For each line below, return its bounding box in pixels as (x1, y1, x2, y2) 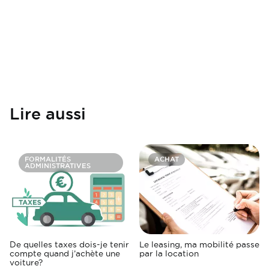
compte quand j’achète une (10, 249, 120, 258)
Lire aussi (10, 104, 86, 123)
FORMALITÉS (25, 156, 71, 163)
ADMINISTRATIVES (25, 162, 91, 170)
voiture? (10, 258, 43, 267)
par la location (139, 249, 199, 258)
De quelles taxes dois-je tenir (10, 240, 129, 249)
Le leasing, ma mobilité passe (139, 240, 259, 249)
